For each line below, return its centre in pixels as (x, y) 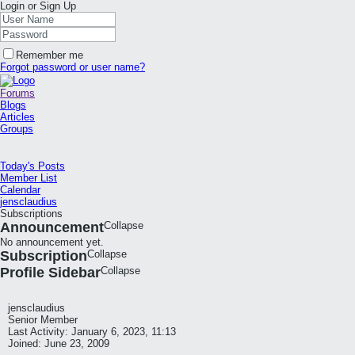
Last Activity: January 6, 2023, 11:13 (92, 332)
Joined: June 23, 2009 (59, 344)
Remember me (50, 55)
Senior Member (43, 320)
